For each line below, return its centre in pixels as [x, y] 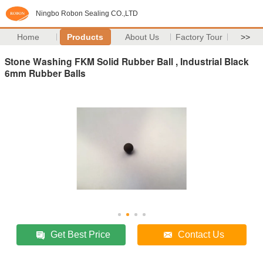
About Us [142, 37]
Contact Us [201, 234]
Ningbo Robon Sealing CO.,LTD [87, 14]
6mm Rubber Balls [45, 73]
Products [85, 37]
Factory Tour [199, 37]
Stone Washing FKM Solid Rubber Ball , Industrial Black [127, 61]
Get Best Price [81, 234]
